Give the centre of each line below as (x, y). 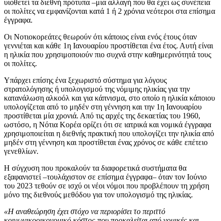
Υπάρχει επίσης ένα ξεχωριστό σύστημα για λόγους (85, 80)
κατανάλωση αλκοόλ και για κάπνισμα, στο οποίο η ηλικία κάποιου (110, 98)
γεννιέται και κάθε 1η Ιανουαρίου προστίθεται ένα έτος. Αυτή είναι (109, 45)
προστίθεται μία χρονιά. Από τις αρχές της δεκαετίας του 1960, (102, 115)
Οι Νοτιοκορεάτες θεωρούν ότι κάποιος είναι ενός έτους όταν (100, 37)
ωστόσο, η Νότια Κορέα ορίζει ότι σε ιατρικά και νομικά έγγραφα (108, 124)
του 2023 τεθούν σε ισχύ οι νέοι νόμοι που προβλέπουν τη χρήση (107, 185)
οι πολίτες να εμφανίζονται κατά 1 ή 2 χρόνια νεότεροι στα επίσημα (110, 11)
